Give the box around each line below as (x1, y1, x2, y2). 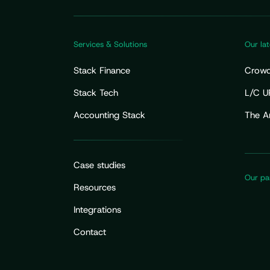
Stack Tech (73, 87, 118, 99)
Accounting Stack (73, 109, 145, 122)
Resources (73, 181, 116, 193)
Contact (73, 225, 106, 238)
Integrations (73, 203, 121, 216)
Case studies (73, 159, 125, 171)
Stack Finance (73, 64, 130, 77)
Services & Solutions (73, 39, 147, 49)
